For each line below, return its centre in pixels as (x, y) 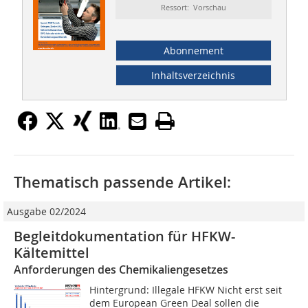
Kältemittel (52, 253)
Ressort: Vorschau (193, 8)
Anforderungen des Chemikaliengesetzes (121, 270)
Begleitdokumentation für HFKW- (124, 236)
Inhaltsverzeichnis (194, 76)
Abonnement (193, 51)
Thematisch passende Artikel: (122, 183)
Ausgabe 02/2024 (46, 212)
